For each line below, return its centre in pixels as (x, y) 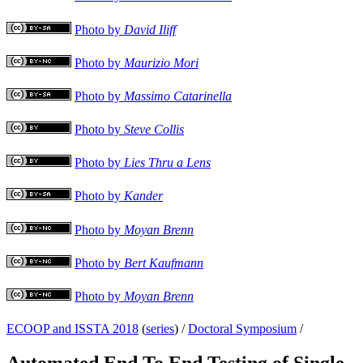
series (160, 329)
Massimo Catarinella (178, 96)
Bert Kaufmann (164, 263)
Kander (143, 196)
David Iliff (150, 29)
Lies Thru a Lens (167, 163)
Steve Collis (154, 130)
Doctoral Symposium (242, 329)
